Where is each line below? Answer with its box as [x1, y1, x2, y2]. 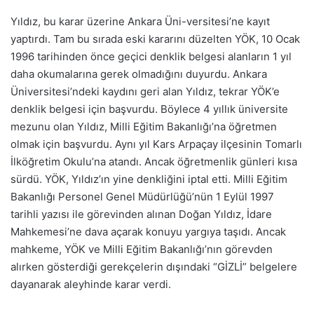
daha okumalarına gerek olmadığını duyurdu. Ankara [11, 67, 267, 81]
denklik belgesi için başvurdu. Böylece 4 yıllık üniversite [11, 102, 288, 116]
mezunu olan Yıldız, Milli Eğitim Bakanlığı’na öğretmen [11, 120, 277, 133]
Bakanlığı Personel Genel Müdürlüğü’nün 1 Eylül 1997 [11, 190, 274, 203]
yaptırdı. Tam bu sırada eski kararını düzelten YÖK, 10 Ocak [11, 32, 300, 46]
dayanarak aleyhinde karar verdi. [11, 278, 171, 291]
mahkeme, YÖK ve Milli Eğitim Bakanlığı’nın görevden [11, 243, 273, 256]
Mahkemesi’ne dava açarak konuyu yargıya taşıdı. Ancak [11, 225, 286, 238]
